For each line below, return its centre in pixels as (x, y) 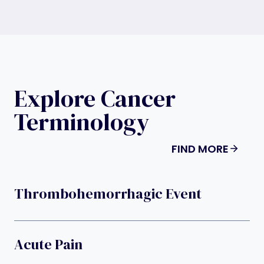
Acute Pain (48, 244)
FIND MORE (200, 148)
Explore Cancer (95, 98)
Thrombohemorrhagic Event (108, 193)
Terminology (82, 122)
